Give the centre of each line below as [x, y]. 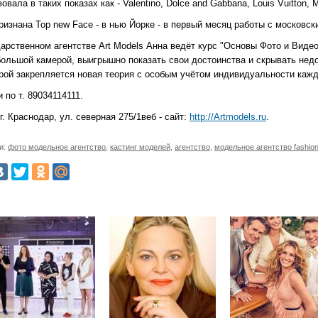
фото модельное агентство [57, 147]
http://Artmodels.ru [228, 116]
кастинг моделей [140, 147]
